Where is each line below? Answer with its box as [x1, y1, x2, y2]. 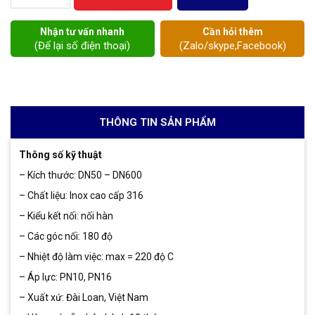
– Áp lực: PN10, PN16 [19, 271, 112, 283]
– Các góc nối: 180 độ [19, 230, 112, 242]
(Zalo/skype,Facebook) [179, 39, 286, 52]
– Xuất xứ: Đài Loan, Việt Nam [19, 291, 148, 303]
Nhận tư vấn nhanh [40, 25, 125, 37]
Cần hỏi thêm [202, 25, 263, 37]
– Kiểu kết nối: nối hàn [19, 210, 113, 221]
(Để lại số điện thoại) [34, 39, 131, 52]
